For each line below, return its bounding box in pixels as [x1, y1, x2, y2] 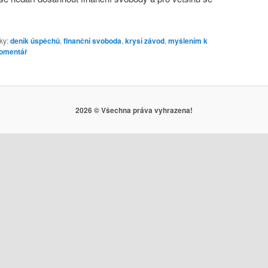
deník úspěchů [10, 35, 60, 46]
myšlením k [168, 35, 208, 46]
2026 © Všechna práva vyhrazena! [75, 104, 193, 115]
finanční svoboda [63, 35, 121, 46]
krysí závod [125, 35, 165, 46]
